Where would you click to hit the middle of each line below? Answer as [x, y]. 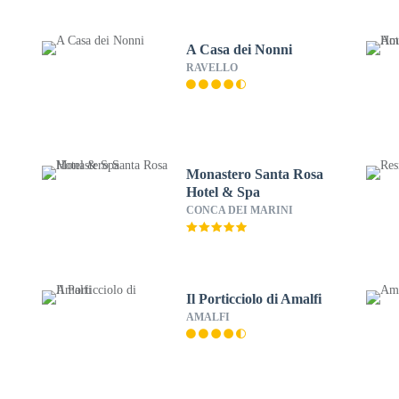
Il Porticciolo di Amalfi [254, 299]
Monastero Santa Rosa [254, 174]
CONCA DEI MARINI [239, 210]
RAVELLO [212, 68]
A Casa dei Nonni [239, 49]
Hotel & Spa [223, 192]
